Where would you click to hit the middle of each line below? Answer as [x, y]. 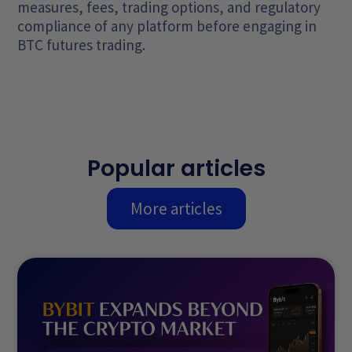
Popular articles [176, 169]
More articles [176, 209]
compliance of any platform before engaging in [167, 26]
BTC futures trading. [82, 44]
